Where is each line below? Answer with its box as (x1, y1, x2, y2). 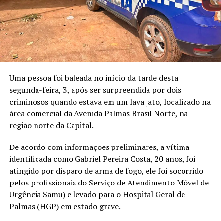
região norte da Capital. (9, 119, 94, 131)
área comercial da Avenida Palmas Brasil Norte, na (9, 108, 188, 119)
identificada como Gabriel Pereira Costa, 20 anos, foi (9, 153, 195, 164)
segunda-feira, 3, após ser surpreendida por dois (9, 84, 181, 95)
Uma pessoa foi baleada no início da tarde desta (9, 72, 178, 83)
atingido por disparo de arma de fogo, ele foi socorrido (9, 165, 203, 176)
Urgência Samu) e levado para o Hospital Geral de (9, 188, 185, 200)
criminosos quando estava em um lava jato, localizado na (9, 96, 211, 107)
